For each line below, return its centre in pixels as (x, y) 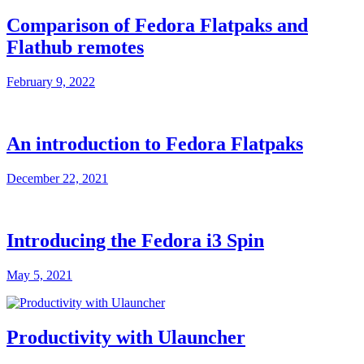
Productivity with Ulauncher (126, 337)
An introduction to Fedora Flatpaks (155, 144)
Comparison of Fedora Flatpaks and (157, 26)
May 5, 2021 (39, 275)
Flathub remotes (75, 48)
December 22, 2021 (57, 179)
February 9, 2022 (51, 82)
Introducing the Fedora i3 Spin (135, 240)
